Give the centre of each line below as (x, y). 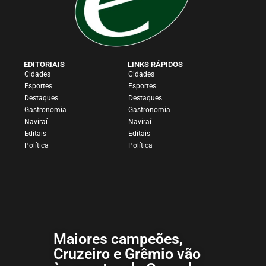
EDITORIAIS (44, 65)
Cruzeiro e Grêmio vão (127, 254)
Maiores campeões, (118, 239)
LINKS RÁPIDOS (155, 65)
